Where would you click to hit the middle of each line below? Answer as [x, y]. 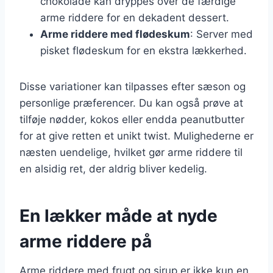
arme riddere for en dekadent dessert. [135, 17]
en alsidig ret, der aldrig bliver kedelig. [113, 168]
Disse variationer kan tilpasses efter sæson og [133, 86]
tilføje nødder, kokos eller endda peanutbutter [132, 119]
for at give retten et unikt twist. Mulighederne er [136, 136]
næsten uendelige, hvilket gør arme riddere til [131, 152]
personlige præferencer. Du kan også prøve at [131, 103]
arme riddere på [86, 241]
